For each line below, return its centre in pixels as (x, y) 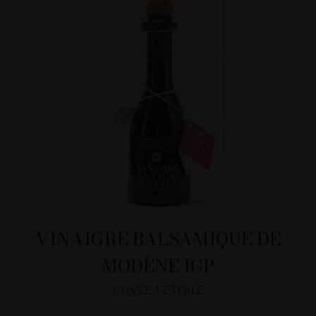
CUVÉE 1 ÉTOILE (158, 290)
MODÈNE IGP (158, 266)
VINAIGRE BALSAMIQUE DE (158, 239)
